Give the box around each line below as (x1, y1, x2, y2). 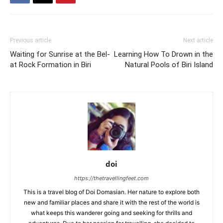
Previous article (10, 36, 51, 44)
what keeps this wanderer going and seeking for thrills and (31, 209, 192, 217)
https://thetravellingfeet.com (74, 174, 149, 182)
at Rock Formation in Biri (10, 60, 91, 69)
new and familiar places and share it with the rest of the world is (23, 198, 200, 206)
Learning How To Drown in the (114, 49, 213, 59)
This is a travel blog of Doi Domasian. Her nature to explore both (23, 188, 200, 196)
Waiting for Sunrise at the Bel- (10, 49, 110, 59)
